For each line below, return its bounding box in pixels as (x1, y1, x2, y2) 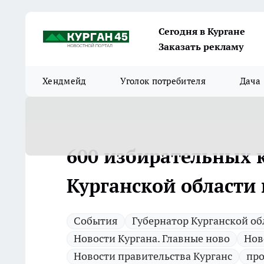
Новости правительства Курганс (74, 249, 232, 263)
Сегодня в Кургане (159, 25, 245, 37)
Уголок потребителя (120, 75, 206, 87)
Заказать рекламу (159, 41, 243, 52)
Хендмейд (42, 75, 87, 87)
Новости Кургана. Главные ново (74, 232, 230, 245)
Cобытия (74, 214, 118, 227)
